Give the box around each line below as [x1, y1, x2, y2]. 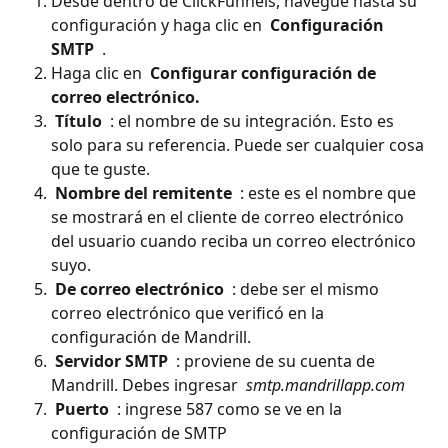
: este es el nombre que [236, 181, 420, 204]
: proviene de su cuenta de [172, 349, 379, 372]
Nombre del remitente [55, 181, 236, 204]
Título [55, 109, 106, 132]
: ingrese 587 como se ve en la [113, 397, 346, 420]
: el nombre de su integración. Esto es [106, 109, 398, 132]
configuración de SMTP [51, 421, 227, 444]
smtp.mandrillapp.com [242, 373, 409, 396]
